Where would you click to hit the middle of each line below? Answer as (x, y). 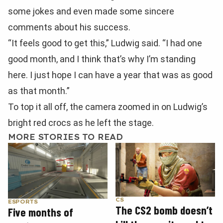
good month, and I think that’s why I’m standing (102, 59)
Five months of (41, 212)
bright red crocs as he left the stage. (81, 122)
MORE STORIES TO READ (65, 137)
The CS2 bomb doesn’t (164, 210)
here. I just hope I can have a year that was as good (110, 75)
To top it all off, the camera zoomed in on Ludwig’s (108, 107)
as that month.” (39, 91)
